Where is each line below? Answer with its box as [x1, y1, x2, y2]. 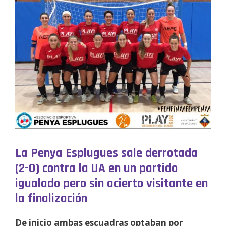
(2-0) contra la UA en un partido [15, 160, 178, 177]
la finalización [15, 190, 87, 207]
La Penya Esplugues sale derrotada [15, 145, 198, 161]
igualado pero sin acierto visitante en [15, 175, 208, 192]
